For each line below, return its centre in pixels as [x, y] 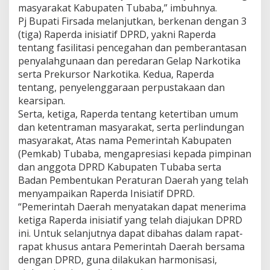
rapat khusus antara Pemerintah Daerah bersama [131, 246]
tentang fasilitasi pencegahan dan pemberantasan [132, 47]
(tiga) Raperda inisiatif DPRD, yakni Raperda [117, 34]
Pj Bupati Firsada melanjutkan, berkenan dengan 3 [132, 21]
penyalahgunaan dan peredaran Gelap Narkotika [129, 61]
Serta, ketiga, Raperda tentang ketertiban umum [128, 114]
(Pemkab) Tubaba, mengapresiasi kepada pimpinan [135, 153]
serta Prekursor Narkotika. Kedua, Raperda [116, 74]
